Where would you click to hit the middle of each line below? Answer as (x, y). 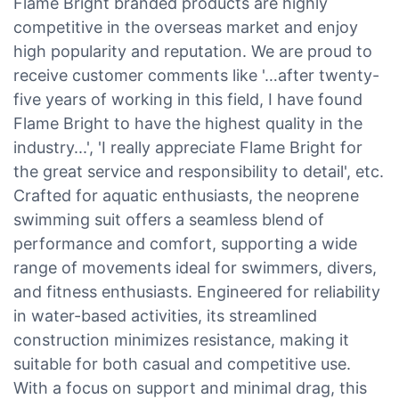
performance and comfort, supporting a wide (185, 243)
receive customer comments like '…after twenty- (196, 75)
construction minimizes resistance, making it (181, 339)
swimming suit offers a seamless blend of (169, 219)
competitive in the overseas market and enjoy (186, 27)
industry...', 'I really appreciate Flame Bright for (188, 147)
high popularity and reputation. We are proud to (193, 51)
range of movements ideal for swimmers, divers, (195, 267)
